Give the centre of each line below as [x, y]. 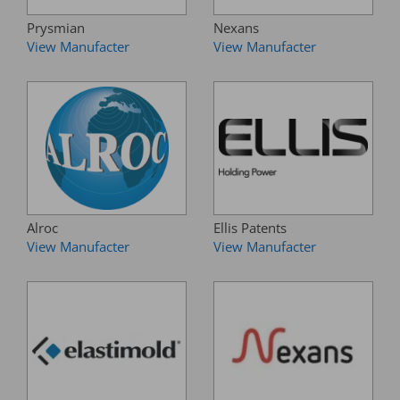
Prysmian [56, 28]
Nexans [236, 28]
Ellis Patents [250, 228]
